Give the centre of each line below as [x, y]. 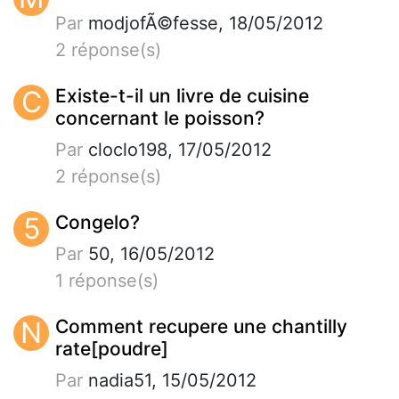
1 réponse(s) [107, 280]
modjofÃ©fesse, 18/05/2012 [203, 23]
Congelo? [98, 222]
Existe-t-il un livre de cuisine [182, 95]
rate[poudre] [112, 348]
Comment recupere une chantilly [201, 326]
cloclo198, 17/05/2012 [177, 149]
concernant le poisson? [160, 118]
